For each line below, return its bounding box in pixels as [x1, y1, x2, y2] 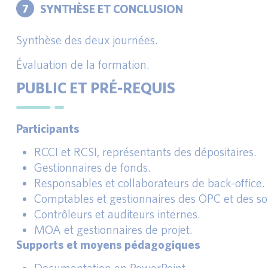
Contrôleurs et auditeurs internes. [34, 207, 200, 221]
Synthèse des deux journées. [16, 33, 158, 47]
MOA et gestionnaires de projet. [34, 223, 193, 236]
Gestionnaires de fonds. [34, 160, 151, 174]
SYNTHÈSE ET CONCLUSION [40, 1, 183, 16]
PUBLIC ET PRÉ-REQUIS [16, 78, 175, 96]
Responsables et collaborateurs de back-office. [34, 176, 265, 190]
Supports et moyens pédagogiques [16, 237, 200, 251]
